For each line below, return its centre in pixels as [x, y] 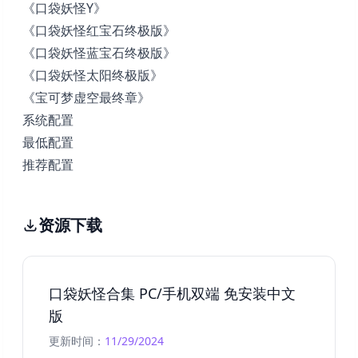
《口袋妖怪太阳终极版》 [93, 75]
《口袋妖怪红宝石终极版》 [99, 30]
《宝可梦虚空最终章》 [86, 97]
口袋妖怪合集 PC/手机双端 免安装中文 [172, 293]
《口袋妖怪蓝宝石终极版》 [99, 52]
